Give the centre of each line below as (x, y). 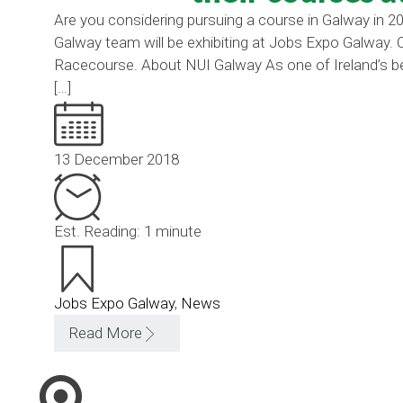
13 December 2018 (116, 159)
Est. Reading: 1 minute (128, 231)
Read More (105, 333)
